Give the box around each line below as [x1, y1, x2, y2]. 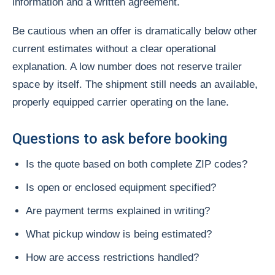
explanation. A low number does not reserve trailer [12, 60, 242, 72]
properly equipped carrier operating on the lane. [12, 96, 229, 108]
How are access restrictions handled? [26, 251, 199, 263]
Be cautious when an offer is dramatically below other [12, 25, 257, 37]
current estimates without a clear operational [12, 42, 216, 55]
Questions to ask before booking [12, 130, 227, 147]
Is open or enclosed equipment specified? [26, 181, 216, 193]
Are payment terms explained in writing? [26, 204, 210, 217]
